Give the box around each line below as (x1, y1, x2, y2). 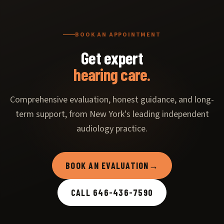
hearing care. (73, 64, 150, 84)
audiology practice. (76, 122, 147, 135)
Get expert (81, 47, 143, 68)
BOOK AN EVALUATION (65, 160, 149, 171)
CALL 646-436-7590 (70, 187, 153, 198)
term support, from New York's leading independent (15, 108, 209, 120)
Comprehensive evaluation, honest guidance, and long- (10, 93, 214, 106)
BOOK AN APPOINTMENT (75, 30, 161, 39)
